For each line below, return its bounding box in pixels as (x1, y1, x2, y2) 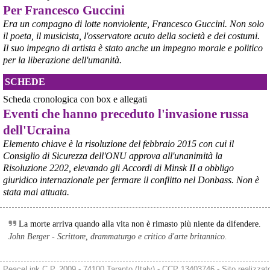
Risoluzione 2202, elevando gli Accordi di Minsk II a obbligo (2, 163, 234, 174)
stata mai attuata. (2, 187, 69, 198)
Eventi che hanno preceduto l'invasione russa (2, 107, 249, 121)
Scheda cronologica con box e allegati (2, 94, 147, 105)
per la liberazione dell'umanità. (2, 54, 122, 65)
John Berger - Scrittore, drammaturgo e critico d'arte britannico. (8, 231, 228, 242)
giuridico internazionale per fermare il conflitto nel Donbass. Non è (2, 175, 259, 186)
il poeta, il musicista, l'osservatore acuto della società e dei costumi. (2, 30, 260, 41)
